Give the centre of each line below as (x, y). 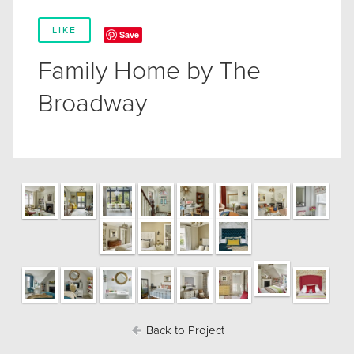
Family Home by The (149, 71)
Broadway (92, 103)
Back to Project (183, 330)
